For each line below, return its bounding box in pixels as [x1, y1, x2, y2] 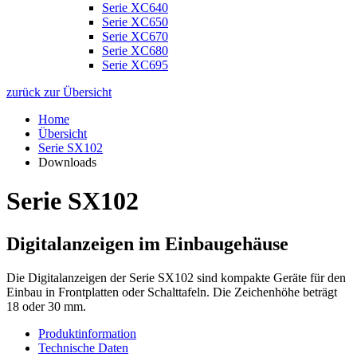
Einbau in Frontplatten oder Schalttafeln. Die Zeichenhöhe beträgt [6, 284, 337, 299]
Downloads [38, 155, 96, 169]
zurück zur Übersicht [6, 84, 112, 99]
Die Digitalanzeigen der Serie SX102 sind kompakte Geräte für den [6, 270, 346, 284]
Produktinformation [38, 326, 136, 340]
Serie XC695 [102, 57, 168, 72]
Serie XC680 [102, 43, 168, 57]
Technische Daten [38, 340, 128, 355]
